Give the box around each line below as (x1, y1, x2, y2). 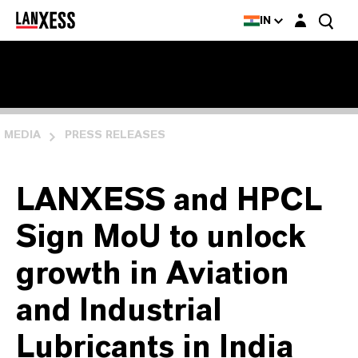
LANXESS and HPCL (16, 185, 322, 217)
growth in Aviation (16, 259, 289, 290)
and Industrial (16, 296, 222, 327)
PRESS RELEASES (65, 129, 165, 141)
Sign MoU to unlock (16, 222, 306, 253)
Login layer (290, 10, 344, 22)
